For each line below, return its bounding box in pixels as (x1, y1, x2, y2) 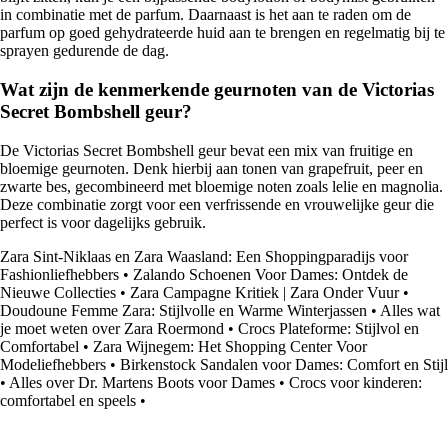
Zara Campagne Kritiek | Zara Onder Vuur (130, 283, 399, 301)
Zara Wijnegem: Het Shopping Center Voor (93, 337, 367, 355)
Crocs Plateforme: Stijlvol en (238, 319, 419, 337)
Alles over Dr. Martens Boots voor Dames (9, 373, 275, 391)
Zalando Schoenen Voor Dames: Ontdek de (133, 265, 408, 283)
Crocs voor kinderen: (289, 373, 422, 391)
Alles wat (380, 301, 440, 319)
